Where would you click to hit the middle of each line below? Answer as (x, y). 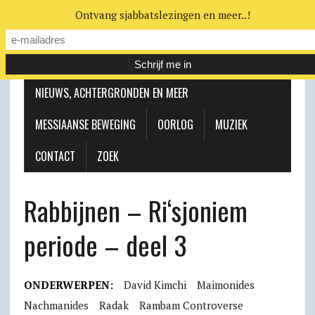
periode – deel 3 (105, 245)
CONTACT (55, 156)
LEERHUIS (54, 61)
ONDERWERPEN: (68, 285)
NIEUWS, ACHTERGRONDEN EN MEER (111, 93)
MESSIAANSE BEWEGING (85, 124)
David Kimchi (155, 285)
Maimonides (225, 285)
